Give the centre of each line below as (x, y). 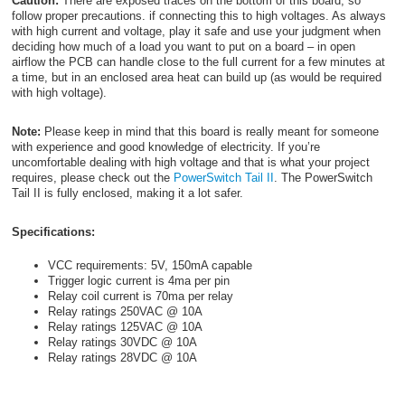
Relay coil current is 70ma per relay (140, 296)
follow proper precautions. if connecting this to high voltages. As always (198, 16)
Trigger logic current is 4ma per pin (138, 280)
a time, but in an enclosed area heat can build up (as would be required (196, 78)
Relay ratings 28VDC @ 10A (122, 357)
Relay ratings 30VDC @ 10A (122, 342)
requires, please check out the (92, 178)
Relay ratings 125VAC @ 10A (125, 326)
